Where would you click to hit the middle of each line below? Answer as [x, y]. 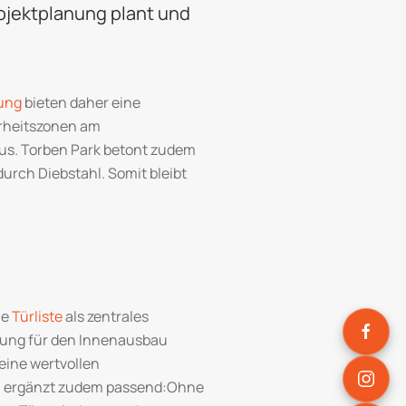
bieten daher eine [81, 102]
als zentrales [106, 316]
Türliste [37, 316]
